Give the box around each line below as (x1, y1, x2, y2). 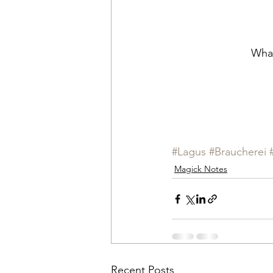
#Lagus (172, 145, 206, 159)
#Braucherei (209, 145, 266, 159)
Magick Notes (174, 163, 227, 175)
